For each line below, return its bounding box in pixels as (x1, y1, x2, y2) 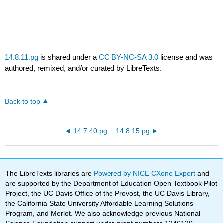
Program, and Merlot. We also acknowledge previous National (5, 209, 201, 217)
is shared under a (38, 53, 99, 62)
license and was (158, 53, 213, 62)
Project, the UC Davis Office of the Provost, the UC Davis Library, (5, 189, 210, 197)
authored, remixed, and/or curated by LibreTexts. (5, 64, 162, 73)
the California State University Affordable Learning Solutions (5, 199, 194, 207)
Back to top (5, 98, 41, 106)
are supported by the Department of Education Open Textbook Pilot (5, 179, 218, 187)
